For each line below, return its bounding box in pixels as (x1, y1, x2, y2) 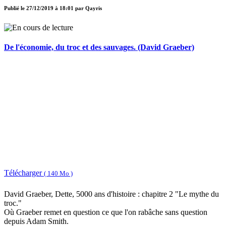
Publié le (4, 5, 26, 11)
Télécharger (4, 168, 44, 177)
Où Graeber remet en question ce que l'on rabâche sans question (4, 208, 207, 217)
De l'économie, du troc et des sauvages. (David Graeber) (4, 43, 194, 52)
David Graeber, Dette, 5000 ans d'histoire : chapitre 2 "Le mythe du (4, 190, 219, 199)
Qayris (85, 5, 102, 11)
